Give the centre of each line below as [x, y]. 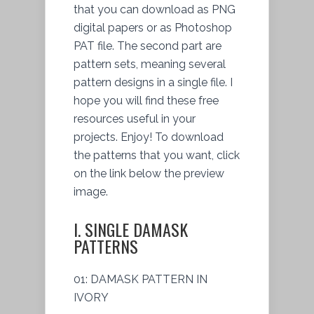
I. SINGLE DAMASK [131, 229]
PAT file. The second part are [148, 46]
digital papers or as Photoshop [153, 27]
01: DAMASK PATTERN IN [141, 279]
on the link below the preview [149, 173]
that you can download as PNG [155, 9]
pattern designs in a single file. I [153, 82]
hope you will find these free [146, 100]
